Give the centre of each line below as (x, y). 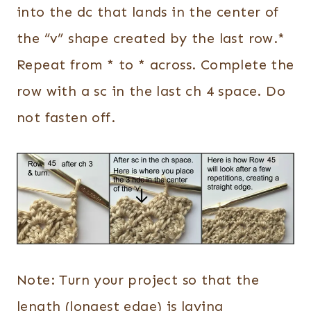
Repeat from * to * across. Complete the (155, 64)
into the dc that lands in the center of (148, 11)
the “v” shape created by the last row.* (151, 38)
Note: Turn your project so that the (138, 280)
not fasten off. (66, 117)
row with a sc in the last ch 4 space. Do (151, 91)
